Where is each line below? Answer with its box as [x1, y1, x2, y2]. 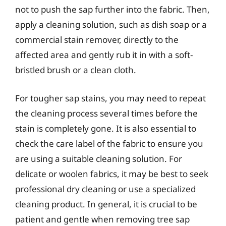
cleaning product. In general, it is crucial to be [15, 198, 197, 210]
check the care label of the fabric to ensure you [15, 137, 203, 149]
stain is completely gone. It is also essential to [15, 122, 196, 134]
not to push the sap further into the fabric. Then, [15, 4, 210, 15]
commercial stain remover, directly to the [15, 34, 179, 45]
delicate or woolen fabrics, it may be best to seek [15, 167, 208, 180]
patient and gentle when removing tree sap [15, 213, 190, 225]
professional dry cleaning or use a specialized [15, 183, 196, 195]
